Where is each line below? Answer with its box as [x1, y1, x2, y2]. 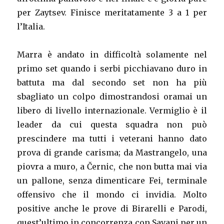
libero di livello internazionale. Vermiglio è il [17, 105, 207, 116]
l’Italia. [17, 21, 45, 32]
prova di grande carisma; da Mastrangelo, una [17, 147, 207, 158]
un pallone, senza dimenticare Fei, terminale [17, 175, 207, 186]
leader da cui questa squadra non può [17, 119, 207, 130]
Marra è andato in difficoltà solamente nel [17, 49, 207, 60]
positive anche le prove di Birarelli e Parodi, [17, 203, 207, 214]
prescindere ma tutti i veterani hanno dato [17, 133, 207, 144]
